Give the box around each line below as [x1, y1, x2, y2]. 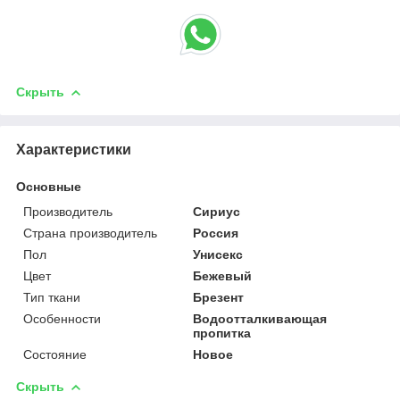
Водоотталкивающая [193, 312, 328, 327]
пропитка [193, 326, 252, 341]
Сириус [193, 204, 241, 220]
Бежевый [193, 269, 253, 284]
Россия [193, 226, 239, 241]
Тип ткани [23, 290, 80, 305]
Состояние [23, 347, 87, 362]
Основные [16, 179, 81, 195]
